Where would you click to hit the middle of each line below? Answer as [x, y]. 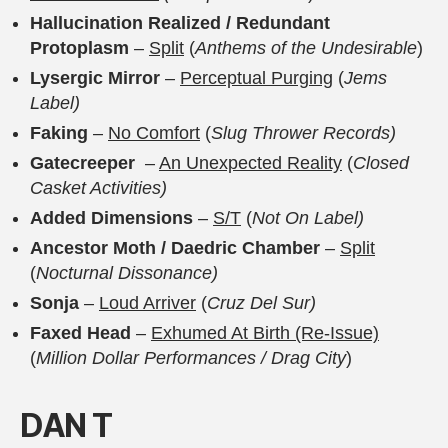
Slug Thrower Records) [303, 133]
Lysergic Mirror [97, 78]
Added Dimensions [114, 218]
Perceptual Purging [256, 78]
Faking [61, 133]
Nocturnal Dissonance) [127, 273]
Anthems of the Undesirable [306, 48]
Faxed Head [83, 333]
